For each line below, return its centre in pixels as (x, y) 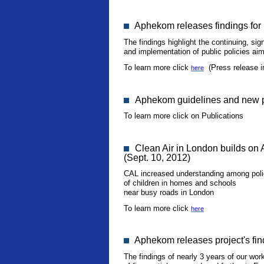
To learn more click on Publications (184, 116)
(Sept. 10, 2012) (157, 158)
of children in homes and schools (180, 183)
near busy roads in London (169, 192)
